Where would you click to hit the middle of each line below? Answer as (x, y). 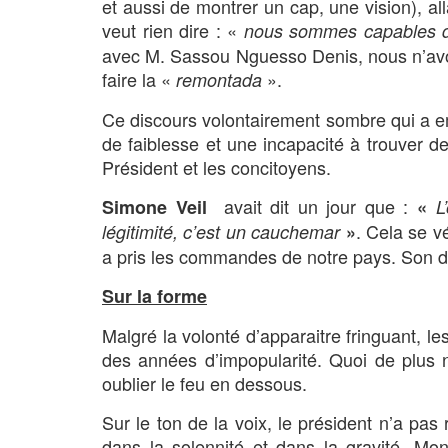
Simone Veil (154, 206)
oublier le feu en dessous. (204, 382)
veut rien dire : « (173, 29)
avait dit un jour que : (311, 205)
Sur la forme (154, 295)
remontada (219, 79)
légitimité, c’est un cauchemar (221, 231)
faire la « (139, 78)
